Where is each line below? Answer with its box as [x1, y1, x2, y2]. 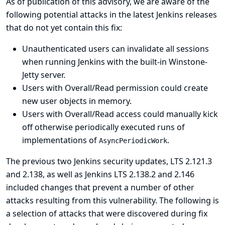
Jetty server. [22, 69, 65, 80]
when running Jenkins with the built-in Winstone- [22, 56, 207, 67]
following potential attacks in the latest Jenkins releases [6, 9, 217, 20]
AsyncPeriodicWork [99, 137, 167, 145]
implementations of [22, 135, 99, 146]
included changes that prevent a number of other [6, 182, 194, 193]
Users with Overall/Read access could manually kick [22, 108, 218, 120]
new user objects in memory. [22, 95, 132, 106]
